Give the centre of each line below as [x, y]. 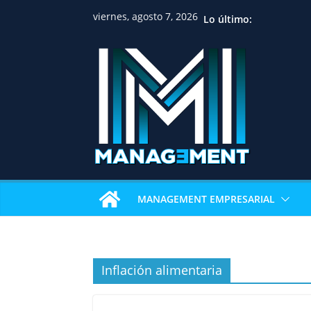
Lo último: [228, 19]
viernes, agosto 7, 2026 [146, 16]
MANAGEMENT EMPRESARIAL [207, 199]
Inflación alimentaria [162, 270]
